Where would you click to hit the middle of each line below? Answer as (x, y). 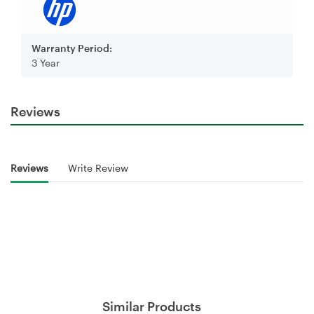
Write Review (98, 168)
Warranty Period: (72, 48)
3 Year (46, 62)
